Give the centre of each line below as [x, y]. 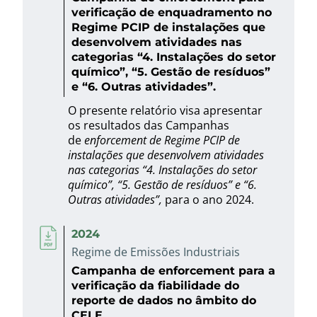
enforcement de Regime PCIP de [162, 140]
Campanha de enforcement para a [173, 270]
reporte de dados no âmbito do [164, 300]
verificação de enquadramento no [172, 11]
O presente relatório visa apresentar [165, 110]
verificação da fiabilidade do [155, 285]
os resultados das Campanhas [149, 125]
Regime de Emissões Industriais [156, 252]
